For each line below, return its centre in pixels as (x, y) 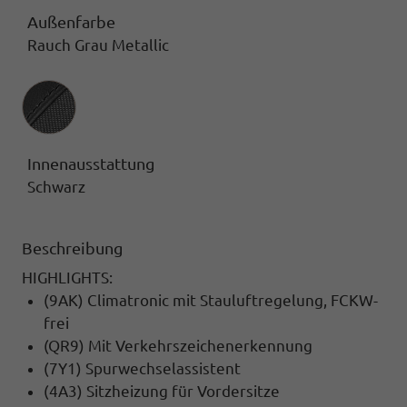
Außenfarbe (71, 21)
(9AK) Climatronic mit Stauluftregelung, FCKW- (211, 300)
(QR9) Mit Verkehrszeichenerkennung (178, 345)
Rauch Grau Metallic (98, 45)
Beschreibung (72, 248)
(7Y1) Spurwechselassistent (142, 368)
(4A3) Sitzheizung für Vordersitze (162, 391)
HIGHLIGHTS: (67, 277)
